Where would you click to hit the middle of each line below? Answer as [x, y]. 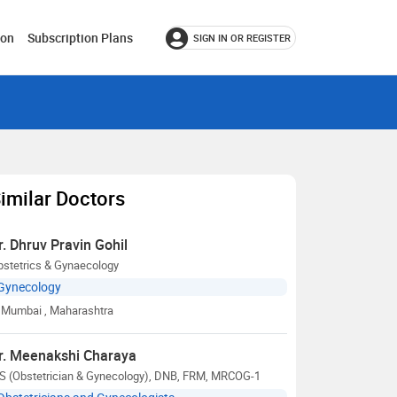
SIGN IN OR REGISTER [242, 38]
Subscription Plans [80, 38]
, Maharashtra [79, 310]
